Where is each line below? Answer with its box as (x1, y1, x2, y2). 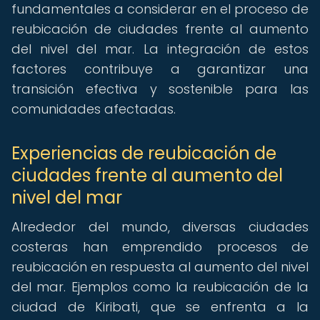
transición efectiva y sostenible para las (11, 80, 309, 98)
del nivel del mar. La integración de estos (11, 40, 309, 58)
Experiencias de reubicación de (11, 141, 276, 165)
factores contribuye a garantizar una (11, 60, 309, 78)
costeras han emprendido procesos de (11, 238, 309, 256)
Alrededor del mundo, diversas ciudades (11, 218, 309, 236)
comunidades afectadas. (11, 100, 176, 118)
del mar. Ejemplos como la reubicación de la (11, 278, 309, 296)
